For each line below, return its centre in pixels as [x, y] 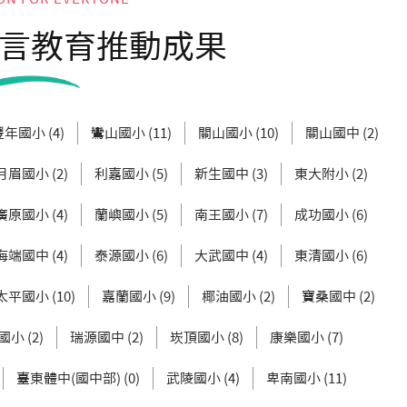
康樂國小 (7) [306, 338]
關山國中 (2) [342, 133]
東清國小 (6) [331, 256]
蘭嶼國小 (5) [131, 215]
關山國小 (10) [238, 133]
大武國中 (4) [231, 256]
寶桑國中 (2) [338, 297]
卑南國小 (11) [306, 378]
